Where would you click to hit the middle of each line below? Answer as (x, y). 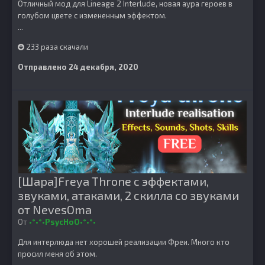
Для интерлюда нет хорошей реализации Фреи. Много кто (124, 242)
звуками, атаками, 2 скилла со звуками (128, 195)
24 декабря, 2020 (104, 67)
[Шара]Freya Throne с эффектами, (113, 181)
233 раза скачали (56, 47)
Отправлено (43, 67)
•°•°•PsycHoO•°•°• (62, 222)
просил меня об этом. (57, 254)
